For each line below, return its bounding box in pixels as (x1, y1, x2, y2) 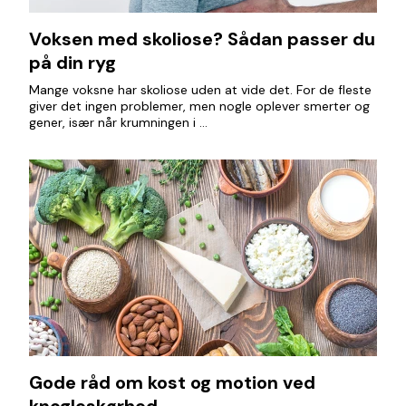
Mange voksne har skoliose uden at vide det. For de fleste (29, 82, 372, 98)
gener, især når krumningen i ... (29, 114, 208, 130)
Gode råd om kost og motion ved (29, 371, 315, 394)
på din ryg (29, 51, 116, 74)
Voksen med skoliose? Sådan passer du (29, 27, 375, 51)
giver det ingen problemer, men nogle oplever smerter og (29, 98, 370, 114)
